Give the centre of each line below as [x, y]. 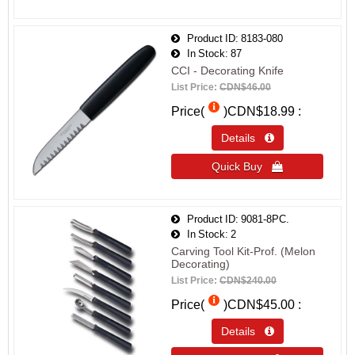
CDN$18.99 [261, 111]
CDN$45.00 [261, 305]
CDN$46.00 [245, 87]
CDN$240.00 [248, 281]
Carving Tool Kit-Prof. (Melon [243, 251]
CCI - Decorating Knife [227, 71]
